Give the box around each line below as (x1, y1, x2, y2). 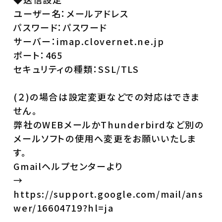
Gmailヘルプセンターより (13, 159, 123, 172)
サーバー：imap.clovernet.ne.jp (13, 34, 165, 48)
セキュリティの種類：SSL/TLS (13, 62, 139, 75)
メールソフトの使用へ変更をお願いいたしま (13, 131, 197, 145)
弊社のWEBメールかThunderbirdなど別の (13, 117, 204, 131)
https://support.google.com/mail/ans (13, 187, 204, 200)
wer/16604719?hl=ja (13, 201, 114, 214)
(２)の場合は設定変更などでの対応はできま (13, 90, 201, 103)
